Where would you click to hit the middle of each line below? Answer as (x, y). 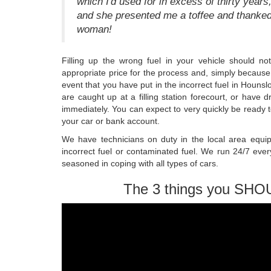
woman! (94, 29)
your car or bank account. (111, 121)
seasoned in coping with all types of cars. (140, 163)
